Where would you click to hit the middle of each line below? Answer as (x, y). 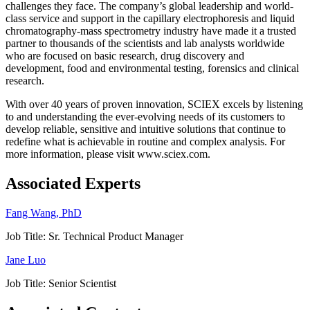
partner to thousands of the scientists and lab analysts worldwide (145, 44)
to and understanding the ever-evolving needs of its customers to (145, 117)
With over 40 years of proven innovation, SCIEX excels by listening (154, 104)
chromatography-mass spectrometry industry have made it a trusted (151, 31)
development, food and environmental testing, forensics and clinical (152, 69)
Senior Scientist (81, 283)
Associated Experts (73, 183)
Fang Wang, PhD (44, 212)
